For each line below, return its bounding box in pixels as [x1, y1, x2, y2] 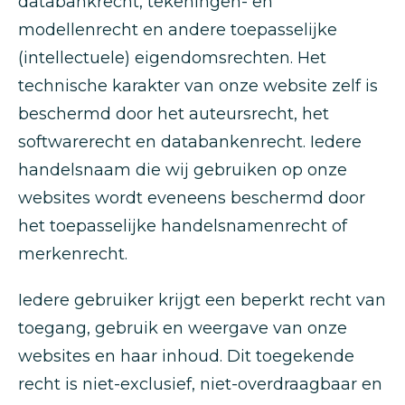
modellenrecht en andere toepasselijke [18, 20, 337, 40]
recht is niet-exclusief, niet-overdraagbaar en [18, 374, 382, 394]
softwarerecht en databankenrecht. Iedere [18, 132, 362, 152]
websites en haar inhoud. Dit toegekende [18, 346, 354, 366]
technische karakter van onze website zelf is [18, 76, 378, 96]
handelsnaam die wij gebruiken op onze [18, 160, 347, 180]
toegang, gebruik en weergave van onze [18, 318, 347, 338]
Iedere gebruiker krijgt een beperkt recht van [18, 290, 386, 310]
